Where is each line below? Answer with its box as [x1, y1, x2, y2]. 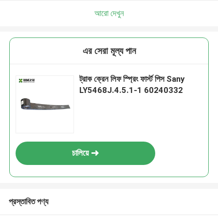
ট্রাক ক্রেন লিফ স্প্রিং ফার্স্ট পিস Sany [79, 74, 185, 84]
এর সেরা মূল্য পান [82, 45, 136, 57]
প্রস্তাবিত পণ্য [8, 196, 48, 206]
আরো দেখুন [94, 8, 124, 18]
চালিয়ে [72, 148, 89, 158]
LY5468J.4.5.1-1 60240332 [79, 85, 183, 95]
